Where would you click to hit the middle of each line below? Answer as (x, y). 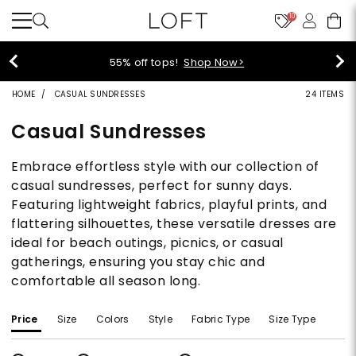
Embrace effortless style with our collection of (165, 166)
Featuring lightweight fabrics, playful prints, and (169, 205)
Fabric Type (221, 319)
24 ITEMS (325, 94)
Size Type (292, 319)
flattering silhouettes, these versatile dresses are (174, 224)
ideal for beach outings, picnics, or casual (147, 243)
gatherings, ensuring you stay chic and (138, 262)
